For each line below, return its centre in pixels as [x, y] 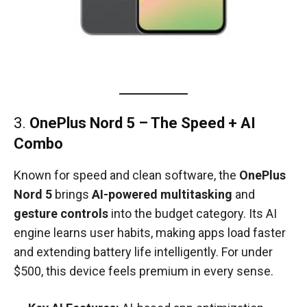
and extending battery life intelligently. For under [143, 252]
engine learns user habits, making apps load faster [150, 233]
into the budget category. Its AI [193, 214]
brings [72, 195]
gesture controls [61, 214]
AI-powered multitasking [162, 195]
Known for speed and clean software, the [126, 175]
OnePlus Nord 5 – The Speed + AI [143, 123]
